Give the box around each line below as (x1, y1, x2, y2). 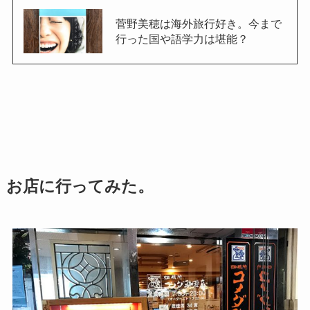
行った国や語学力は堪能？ (115, 33, 248, 46)
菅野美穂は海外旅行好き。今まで (115, 17, 282, 30)
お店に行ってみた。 (6, 178, 154, 196)
